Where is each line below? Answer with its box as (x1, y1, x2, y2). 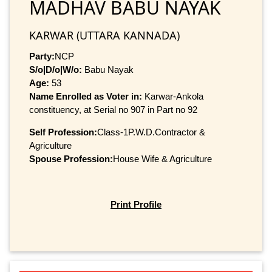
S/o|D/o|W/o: (29, 64, 82, 75)
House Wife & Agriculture (113, 153, 212, 164)
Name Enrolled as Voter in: (29, 90, 144, 101)
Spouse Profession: (29, 153, 113, 164)
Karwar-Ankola (144, 90, 203, 101)
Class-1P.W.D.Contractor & (97, 126, 205, 137)
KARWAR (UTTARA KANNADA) (29, 27, 180, 42)
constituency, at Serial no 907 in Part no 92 (29, 104, 197, 115)
